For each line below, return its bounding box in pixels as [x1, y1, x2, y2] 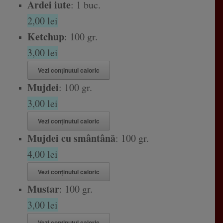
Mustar [27, 182, 59, 197]
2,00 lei [27, 14, 58, 28]
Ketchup [27, 29, 64, 44]
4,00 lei [27, 147, 58, 161]
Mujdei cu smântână [27, 131, 115, 146]
